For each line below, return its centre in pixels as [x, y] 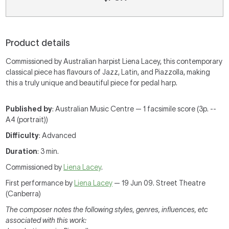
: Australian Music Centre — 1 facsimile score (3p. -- [134, 109]
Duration [22, 151]
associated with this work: [46, 220]
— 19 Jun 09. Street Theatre [159, 183]
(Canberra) [24, 194]
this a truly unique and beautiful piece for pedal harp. [92, 83]
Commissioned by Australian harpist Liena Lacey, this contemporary [114, 61]
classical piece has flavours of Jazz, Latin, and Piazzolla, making [108, 72]
